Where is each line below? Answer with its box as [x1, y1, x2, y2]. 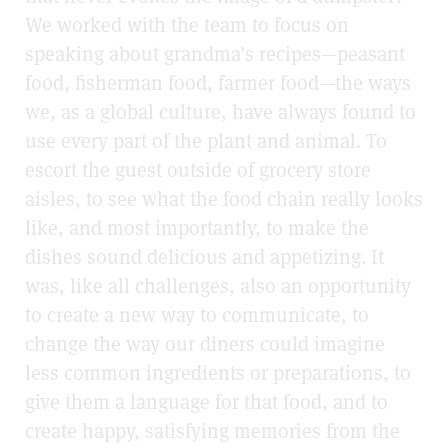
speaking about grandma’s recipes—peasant [25, 40, 405, 67]
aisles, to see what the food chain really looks [25, 185, 423, 212]
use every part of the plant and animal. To [25, 127, 387, 154]
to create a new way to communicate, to [25, 301, 369, 328]
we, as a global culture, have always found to [25, 98, 416, 125]
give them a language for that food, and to [25, 388, 388, 415]
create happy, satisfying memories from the [25, 417, 400, 444]
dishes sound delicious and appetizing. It [25, 243, 384, 270]
